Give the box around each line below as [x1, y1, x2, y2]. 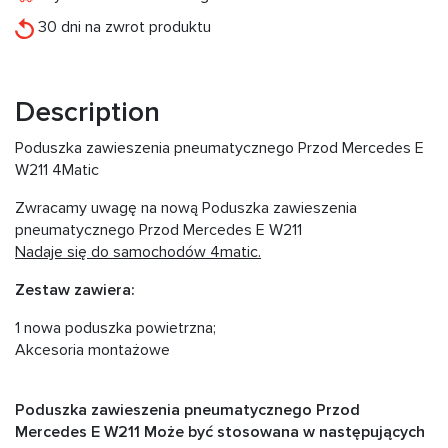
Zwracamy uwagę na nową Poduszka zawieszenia [15, 198, 357, 219]
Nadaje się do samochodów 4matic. [15, 242, 261, 263]
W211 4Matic [15, 160, 99, 181]
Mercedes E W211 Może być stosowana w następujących [15, 422, 425, 443]
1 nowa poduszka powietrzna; [15, 318, 216, 339]
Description [15, 95, 160, 130]
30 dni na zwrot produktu [34, 17, 211, 38]
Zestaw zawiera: [15, 280, 135, 301]
